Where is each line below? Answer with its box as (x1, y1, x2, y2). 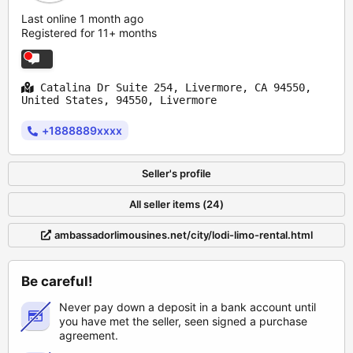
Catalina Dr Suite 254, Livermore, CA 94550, (34, 81, 311, 95)
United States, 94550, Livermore (21, 94, 217, 107)
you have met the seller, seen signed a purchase (59, 314, 307, 329)
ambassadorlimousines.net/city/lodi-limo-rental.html (54, 229, 313, 242)
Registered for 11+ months (21, 26, 157, 40)
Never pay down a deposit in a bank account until (59, 300, 316, 314)
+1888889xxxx (42, 124, 122, 138)
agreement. (59, 329, 118, 343)
